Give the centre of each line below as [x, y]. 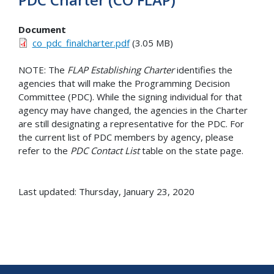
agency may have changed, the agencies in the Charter [133, 110]
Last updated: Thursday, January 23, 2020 [106, 192]
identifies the [203, 70]
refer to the [44, 151]
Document [42, 29]
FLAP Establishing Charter [121, 70]
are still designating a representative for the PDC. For [131, 124]
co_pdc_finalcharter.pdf [81, 43]
